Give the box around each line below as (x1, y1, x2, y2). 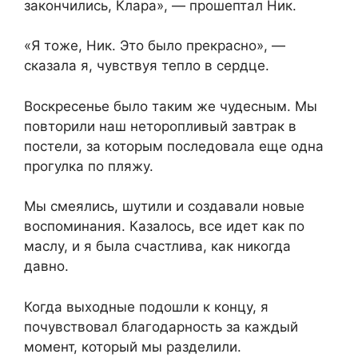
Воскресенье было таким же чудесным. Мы (24, 97, 317, 114)
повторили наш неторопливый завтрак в (24, 117, 296, 134)
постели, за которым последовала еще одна (24, 137, 324, 154)
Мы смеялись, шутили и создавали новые (24, 198, 304, 215)
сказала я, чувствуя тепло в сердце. (24, 58, 269, 74)
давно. (24, 258, 69, 275)
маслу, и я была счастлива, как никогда (24, 238, 291, 255)
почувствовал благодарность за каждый (24, 318, 298, 335)
